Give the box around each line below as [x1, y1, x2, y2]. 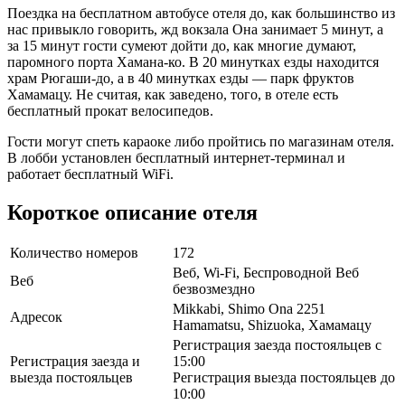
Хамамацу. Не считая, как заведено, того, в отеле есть [7, 86, 338, 102]
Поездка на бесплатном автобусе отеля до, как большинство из [7, 5, 395, 21]
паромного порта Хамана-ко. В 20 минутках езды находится [7, 53, 379, 70]
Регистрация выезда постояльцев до [173, 370, 395, 386]
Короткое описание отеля [7, 200, 258, 224]
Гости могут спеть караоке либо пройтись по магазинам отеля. [7, 133, 394, 149]
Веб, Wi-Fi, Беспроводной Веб [173, 265, 359, 281]
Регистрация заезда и [10, 353, 140, 370]
